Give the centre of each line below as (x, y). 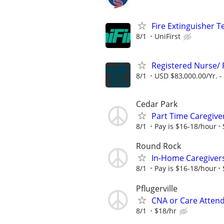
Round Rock (158, 146)
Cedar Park (157, 104)
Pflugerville (157, 188)
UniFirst (167, 36)
